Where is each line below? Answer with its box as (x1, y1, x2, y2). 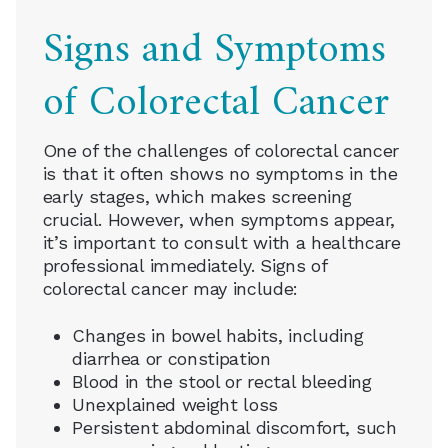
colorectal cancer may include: (42, 278, 299, 300)
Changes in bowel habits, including (72, 324, 364, 346)
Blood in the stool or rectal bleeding (72, 370, 372, 392)
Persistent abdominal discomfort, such (72, 416, 397, 438)
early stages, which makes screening (42, 186, 352, 208)
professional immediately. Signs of (42, 255, 327, 277)
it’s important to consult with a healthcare (42, 232, 401, 254)
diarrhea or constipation (72, 347, 271, 369)
